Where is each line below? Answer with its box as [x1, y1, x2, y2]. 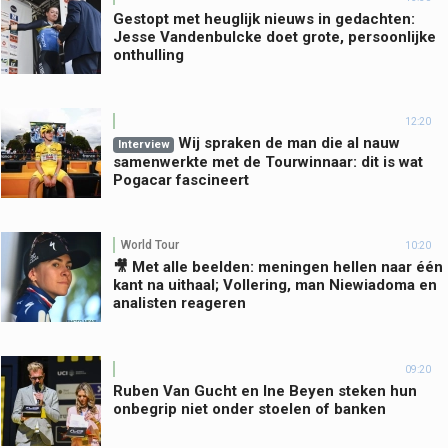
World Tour [121, 237, 179, 252]
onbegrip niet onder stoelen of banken [113, 400, 386, 419]
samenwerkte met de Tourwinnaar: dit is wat [113, 153, 423, 172]
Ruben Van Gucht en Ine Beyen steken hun [113, 382, 417, 401]
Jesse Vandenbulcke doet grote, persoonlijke [113, 28, 436, 47]
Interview [117, 138, 170, 152]
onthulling [113, 46, 184, 65]
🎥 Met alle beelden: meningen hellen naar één [113, 258, 443, 277]
